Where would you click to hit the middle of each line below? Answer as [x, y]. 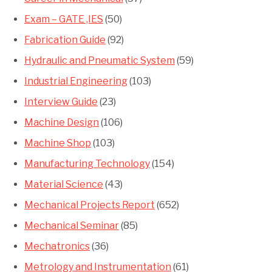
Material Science [64, 185]
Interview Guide [61, 102]
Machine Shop [58, 143]
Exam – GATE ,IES [64, 19]
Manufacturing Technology [87, 164]
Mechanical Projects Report [90, 205]
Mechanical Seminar [72, 226]
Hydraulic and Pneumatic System [100, 61]
